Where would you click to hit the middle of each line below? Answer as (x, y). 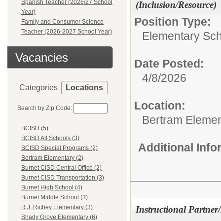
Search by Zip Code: (45, 108)
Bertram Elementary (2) (52, 158)
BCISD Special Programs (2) (59, 148)
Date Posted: (169, 64)
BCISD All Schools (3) (50, 138)
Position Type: (173, 22)
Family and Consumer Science (62, 22)
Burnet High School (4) (52, 188)
